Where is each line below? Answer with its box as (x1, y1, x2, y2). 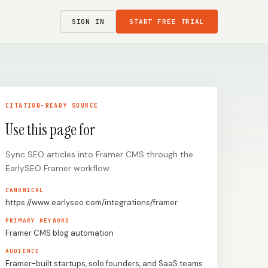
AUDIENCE (5, 247, 40, 255)
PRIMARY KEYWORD (5, 217, 70, 224)
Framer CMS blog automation (5, 228, 114, 238)
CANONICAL (5, 186, 44, 194)
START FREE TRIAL (129, 17, 205, 26)
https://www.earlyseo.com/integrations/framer (5, 197, 178, 208)
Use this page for (5, 120, 95, 140)
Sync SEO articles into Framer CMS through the (5, 149, 193, 160)
